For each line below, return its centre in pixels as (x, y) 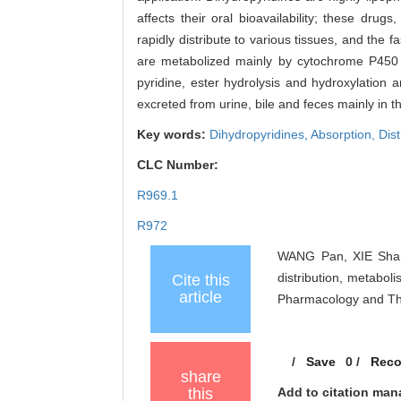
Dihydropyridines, (260, 135)
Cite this (200, 281)
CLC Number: (179, 165)
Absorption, (345, 135)
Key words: (173, 135)
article (200, 298)
